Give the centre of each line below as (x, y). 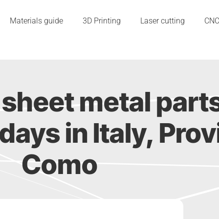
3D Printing (102, 21)
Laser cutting (163, 21)
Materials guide (36, 21)
